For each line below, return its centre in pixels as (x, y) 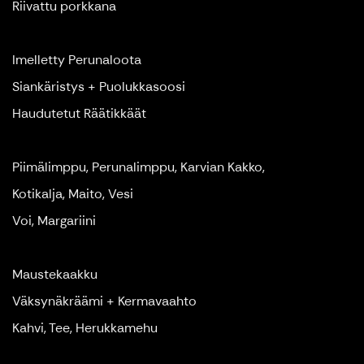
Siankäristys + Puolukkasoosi (99, 87)
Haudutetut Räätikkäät (79, 114)
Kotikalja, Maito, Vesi (73, 194)
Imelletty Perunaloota (77, 60)
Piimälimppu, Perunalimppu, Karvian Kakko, (139, 167)
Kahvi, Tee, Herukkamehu (85, 328)
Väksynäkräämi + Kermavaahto (104, 301)
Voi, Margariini (54, 221)
